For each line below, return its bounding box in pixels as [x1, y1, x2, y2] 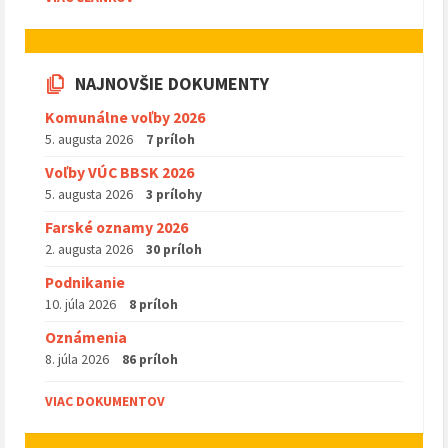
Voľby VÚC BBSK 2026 [45, 163, 194, 183]
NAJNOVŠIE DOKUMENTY [75, 72, 269, 96]
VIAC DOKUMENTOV [45, 392, 165, 411]
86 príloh [122, 350, 178, 369]
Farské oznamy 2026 [45, 218, 188, 238]
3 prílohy [146, 185, 202, 204]
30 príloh [146, 240, 202, 259]
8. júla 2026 [45, 350, 109, 369]
